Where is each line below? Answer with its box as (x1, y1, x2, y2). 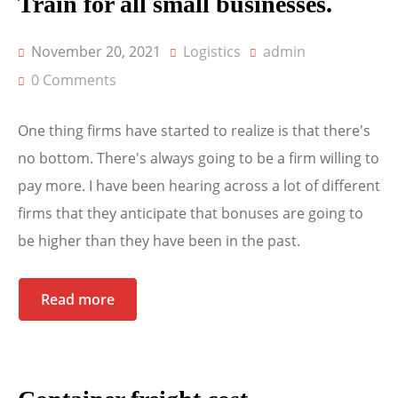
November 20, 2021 (28, 42, 161, 62)
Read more (41, 290, 115, 310)
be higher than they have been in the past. (18, 231, 300, 251)
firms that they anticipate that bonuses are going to (18, 203, 363, 224)
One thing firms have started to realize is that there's (18, 121, 370, 141)
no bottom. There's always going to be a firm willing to (18, 148, 379, 169)
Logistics (183, 42, 241, 62)
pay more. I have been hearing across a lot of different (18, 176, 380, 196)
